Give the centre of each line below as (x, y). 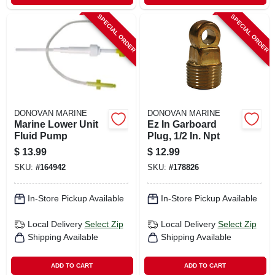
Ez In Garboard (182, 124)
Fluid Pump (41, 136)
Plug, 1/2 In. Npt (183, 136)
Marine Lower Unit (56, 124)
